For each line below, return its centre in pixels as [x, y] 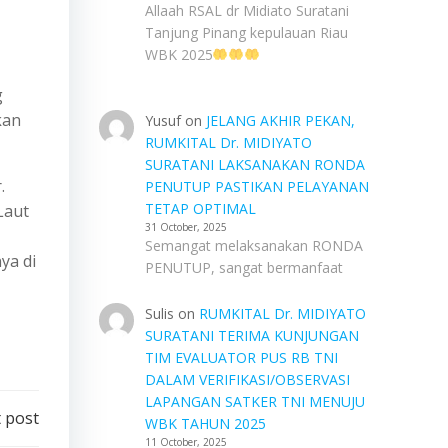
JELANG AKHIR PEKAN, [280, 120]
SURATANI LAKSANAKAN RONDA [254, 164]
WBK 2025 [178, 54]
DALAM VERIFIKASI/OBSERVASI [247, 379]
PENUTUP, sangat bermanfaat [243, 267]
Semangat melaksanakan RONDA [253, 245]
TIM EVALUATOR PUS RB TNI [241, 357]
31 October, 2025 [185, 227]
